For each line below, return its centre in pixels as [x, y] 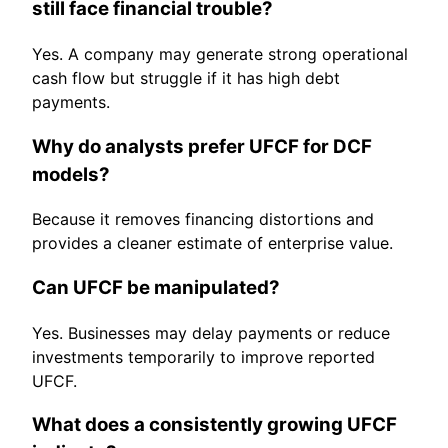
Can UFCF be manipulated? [156, 287]
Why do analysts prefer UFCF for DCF [202, 146]
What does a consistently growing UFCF [214, 425]
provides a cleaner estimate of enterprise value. [212, 243]
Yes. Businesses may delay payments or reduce [211, 332]
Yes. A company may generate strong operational [220, 53]
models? [71, 174]
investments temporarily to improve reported [203, 356]
